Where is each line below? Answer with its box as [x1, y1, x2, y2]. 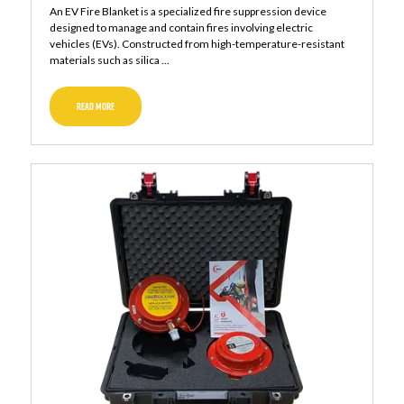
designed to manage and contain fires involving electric [49, 21, 313, 35]
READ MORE [76, 99, 115, 115]
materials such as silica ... [49, 53, 170, 68]
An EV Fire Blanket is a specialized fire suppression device [49, 5, 326, 19]
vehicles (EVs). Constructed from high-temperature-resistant [49, 37, 344, 51]
